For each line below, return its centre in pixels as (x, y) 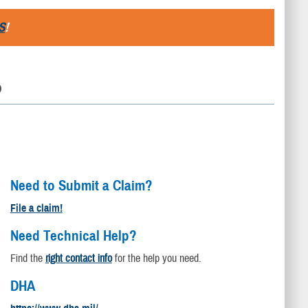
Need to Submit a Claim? (81, 186)
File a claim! (36, 209)
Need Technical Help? (73, 235)
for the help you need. (156, 258)
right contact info (78, 258)
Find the (27, 258)
